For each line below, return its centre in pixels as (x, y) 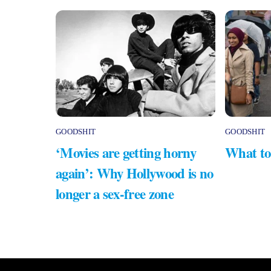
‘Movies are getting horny (126, 152)
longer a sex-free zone (115, 193)
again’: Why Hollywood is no (135, 173)
